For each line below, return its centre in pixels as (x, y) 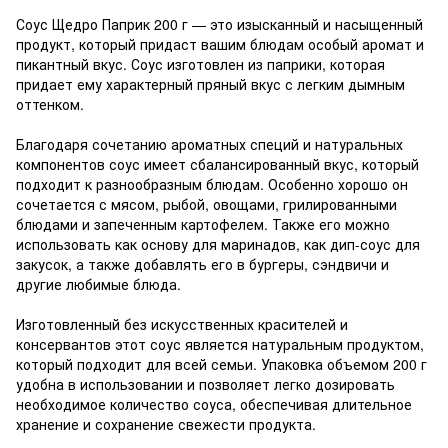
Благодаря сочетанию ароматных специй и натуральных (209, 143)
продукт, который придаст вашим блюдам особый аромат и (220, 43)
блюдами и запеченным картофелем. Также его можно (203, 223)
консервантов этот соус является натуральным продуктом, (220, 343)
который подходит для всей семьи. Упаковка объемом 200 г (221, 363)
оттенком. (50, 103)
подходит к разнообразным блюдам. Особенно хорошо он (212, 183)
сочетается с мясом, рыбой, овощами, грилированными (206, 203)
